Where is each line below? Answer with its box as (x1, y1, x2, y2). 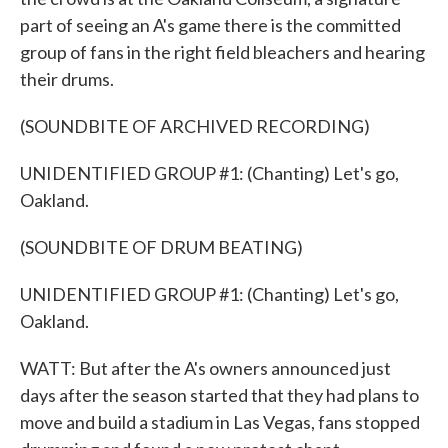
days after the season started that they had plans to (20, 384, 419, 406)
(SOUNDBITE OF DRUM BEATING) (20, 236, 303, 258)
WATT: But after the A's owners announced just (20, 357, 391, 379)
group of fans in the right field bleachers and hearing (20, 41, 425, 63)
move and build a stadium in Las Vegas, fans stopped (20, 411, 420, 433)
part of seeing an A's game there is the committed (20, 14, 401, 36)
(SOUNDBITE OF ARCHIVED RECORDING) (20, 115, 370, 137)
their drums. (20, 68, 114, 90)
